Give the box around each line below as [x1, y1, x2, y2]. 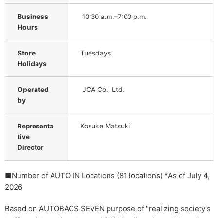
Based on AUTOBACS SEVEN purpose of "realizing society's [5, 203, 211, 213]
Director [18, 143, 43, 151]
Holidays [18, 59, 47, 68]
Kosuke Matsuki [80, 121, 130, 130]
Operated [18, 85, 49, 93]
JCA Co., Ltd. [80, 85, 125, 93]
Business [18, 12, 48, 20]
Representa [18, 122, 54, 130]
